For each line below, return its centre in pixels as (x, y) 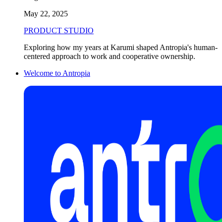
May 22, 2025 (46, 13)
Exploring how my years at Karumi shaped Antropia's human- (121, 47)
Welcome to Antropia (57, 73)
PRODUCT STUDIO (59, 30)
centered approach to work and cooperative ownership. (110, 56)
